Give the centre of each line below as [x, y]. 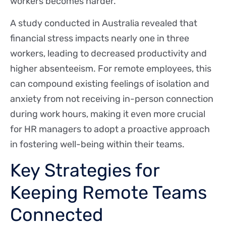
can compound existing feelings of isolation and [110, 84]
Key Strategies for [85, 170]
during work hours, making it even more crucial [108, 114]
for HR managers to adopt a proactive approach [110, 129]
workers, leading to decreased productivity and [108, 54]
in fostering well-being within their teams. [97, 145]
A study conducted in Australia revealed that [104, 23]
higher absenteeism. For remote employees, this [111, 69]
